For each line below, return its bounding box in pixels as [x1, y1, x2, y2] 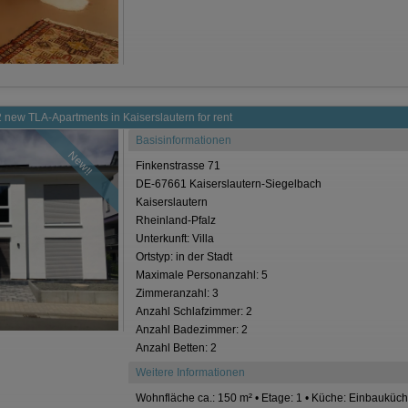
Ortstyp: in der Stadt [136, 250, 233, 264]
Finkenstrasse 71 [136, 159, 221, 173]
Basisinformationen [136, 134, 232, 148]
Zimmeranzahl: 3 [136, 287, 219, 301]
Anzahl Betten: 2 [136, 342, 218, 355]
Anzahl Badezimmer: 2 [136, 323, 249, 337]
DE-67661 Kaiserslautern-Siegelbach [136, 178, 322, 191]
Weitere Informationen [136, 366, 246, 380]
